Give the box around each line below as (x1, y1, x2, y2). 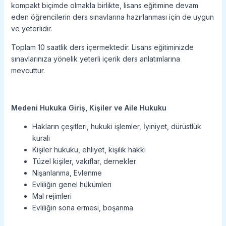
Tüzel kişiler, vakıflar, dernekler (32, 157, 136, 166)
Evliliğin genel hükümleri (32, 180, 111, 189)
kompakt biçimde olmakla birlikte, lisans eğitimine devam (11, 1, 198, 10)
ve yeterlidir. (11, 24, 52, 33)
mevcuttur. (11, 66, 45, 75)
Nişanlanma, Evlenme (32, 168, 102, 178)
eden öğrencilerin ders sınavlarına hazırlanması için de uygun (11, 13, 214, 22)
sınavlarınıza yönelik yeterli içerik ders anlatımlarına (11, 54, 180, 64)
